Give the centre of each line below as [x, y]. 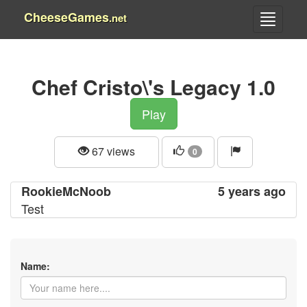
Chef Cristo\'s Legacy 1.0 [153, 87]
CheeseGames [66, 17]
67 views [112, 151]
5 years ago [252, 191]
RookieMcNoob [66, 191]
